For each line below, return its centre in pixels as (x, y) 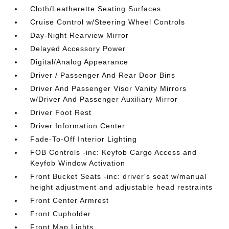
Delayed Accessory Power (78, 48)
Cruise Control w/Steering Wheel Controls (108, 22)
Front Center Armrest (70, 200)
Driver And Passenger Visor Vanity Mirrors (109, 88)
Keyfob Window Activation (78, 163)
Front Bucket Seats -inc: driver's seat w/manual (119, 176)
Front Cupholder (61, 213)
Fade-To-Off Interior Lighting (84, 139)
